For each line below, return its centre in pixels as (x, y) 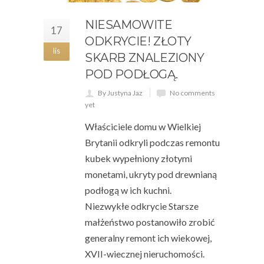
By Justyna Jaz (120, 93)
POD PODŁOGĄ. (131, 74)
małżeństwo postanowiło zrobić (150, 222)
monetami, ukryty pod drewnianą (151, 174)
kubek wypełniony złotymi (138, 158)
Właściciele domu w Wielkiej (143, 126)
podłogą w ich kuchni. (130, 190)
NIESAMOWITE (129, 24)
